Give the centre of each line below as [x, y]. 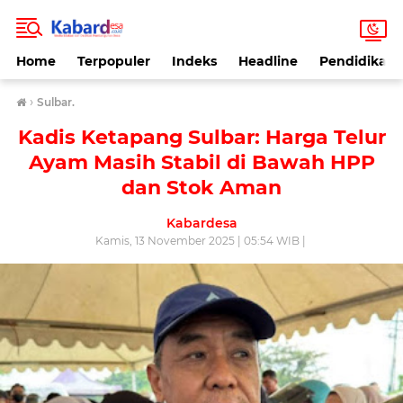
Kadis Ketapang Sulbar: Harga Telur [201, 137]
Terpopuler [114, 61]
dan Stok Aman [201, 188]
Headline [268, 61]
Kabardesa [201, 223]
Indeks [194, 61]
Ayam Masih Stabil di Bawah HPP [201, 162]
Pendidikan [358, 61]
